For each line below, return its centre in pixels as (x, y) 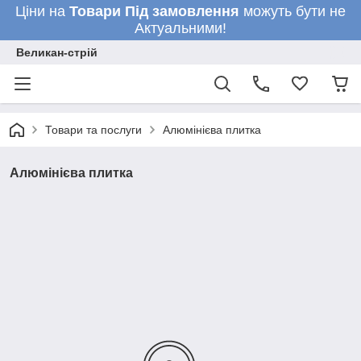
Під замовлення (184, 11)
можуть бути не (295, 11)
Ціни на (42, 11)
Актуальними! (180, 28)
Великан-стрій (57, 52)
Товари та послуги (93, 130)
